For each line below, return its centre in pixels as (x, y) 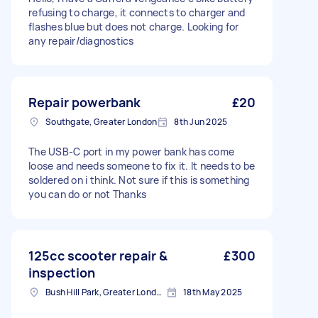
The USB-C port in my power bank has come (131, 152)
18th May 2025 (213, 292)
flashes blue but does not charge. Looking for (134, 27)
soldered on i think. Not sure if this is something (139, 180)
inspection (62, 273)
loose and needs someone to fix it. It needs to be (142, 166)
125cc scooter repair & (98, 256)
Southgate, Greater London (102, 122)
